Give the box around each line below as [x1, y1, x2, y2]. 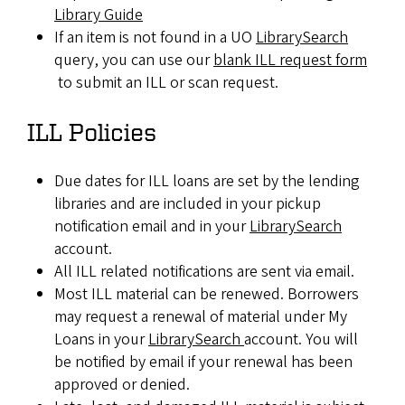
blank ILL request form [213, 49, 367, 71]
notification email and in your [54, 215, 250, 238]
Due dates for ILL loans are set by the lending [54, 170, 360, 193]
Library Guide [54, 4, 143, 26]
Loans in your [54, 328, 148, 351]
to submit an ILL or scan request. [54, 71, 278, 94]
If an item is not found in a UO [54, 26, 256, 49]
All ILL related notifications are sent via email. [54, 260, 354, 283]
